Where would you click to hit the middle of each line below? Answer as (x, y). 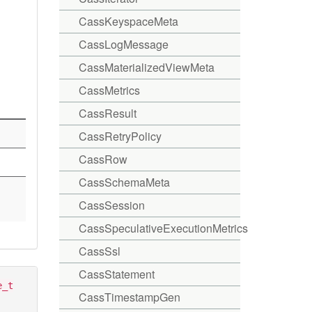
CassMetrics (109, 90)
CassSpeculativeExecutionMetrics (163, 228)
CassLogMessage (123, 44)
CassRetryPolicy (120, 136)
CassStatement (116, 274)
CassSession (111, 205)
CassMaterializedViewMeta (146, 67)
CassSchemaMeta (124, 182)
